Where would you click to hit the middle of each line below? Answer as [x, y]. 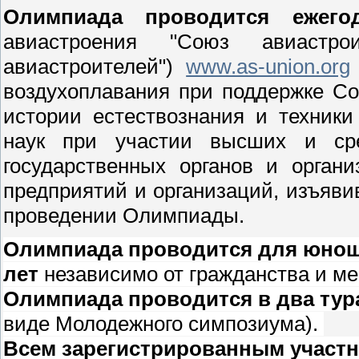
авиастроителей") [95, 67]
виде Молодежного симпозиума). [163, 323]
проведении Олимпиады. [124, 216]
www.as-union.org [268, 67]
